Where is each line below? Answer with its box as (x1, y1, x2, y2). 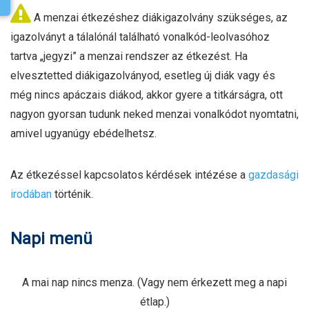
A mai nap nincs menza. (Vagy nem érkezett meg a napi (22, 276, 287, 289)
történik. (52, 188, 93, 201)
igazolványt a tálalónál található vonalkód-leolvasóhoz (10, 30, 270, 43)
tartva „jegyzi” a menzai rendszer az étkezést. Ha (10, 50, 248, 63)
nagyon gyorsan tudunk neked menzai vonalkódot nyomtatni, (10, 108, 299, 121)
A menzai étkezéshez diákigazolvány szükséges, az (31, 11, 288, 24)
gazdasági (248, 168, 299, 181)
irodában (10, 188, 52, 201)
